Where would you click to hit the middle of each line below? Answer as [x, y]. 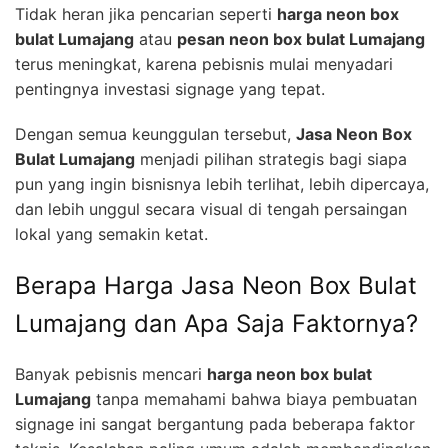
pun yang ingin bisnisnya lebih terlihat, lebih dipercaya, [222, 183]
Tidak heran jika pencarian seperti [146, 13]
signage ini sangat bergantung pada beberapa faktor [215, 424]
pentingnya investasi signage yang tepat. [170, 88]
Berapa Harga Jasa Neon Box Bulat [216, 285]
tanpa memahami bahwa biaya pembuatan [254, 399]
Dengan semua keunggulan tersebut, [155, 133]
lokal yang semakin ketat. [111, 233]
